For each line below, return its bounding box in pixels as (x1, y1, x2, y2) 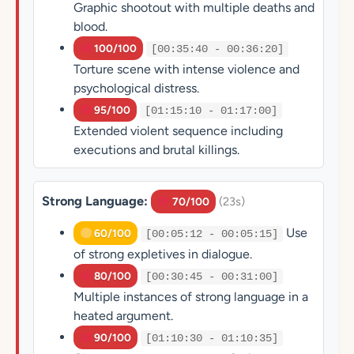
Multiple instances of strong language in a (73, 289, 308, 304)
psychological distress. (73, 81, 199, 96)
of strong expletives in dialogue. (73, 247, 252, 262)
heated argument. (73, 308, 173, 323)
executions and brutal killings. (73, 142, 239, 157)
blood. (73, 19, 107, 34)
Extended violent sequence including (73, 123, 283, 138)
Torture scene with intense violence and (73, 62, 299, 77)
